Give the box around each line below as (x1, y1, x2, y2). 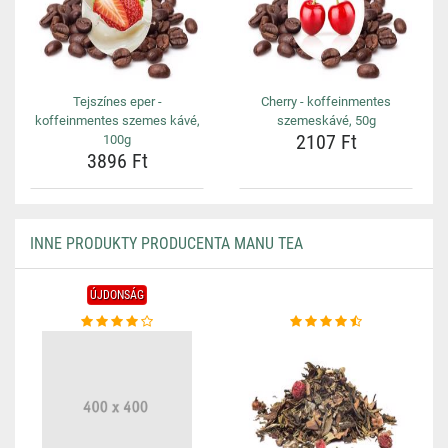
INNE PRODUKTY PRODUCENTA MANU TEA (30, 234, 303, 253)
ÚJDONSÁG (90, 288, 144, 302)
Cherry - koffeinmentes (261, 94, 391, 109)
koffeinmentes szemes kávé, (34, 113, 200, 128)
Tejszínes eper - (72, 94, 162, 109)
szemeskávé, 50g (276, 113, 376, 128)
